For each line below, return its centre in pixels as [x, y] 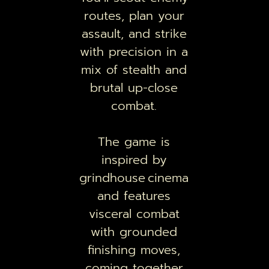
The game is [134, 142]
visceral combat [134, 214]
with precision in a [134, 52]
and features [134, 196]
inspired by [134, 160]
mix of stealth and [134, 70]
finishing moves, [134, 250]
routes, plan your [134, 16]
